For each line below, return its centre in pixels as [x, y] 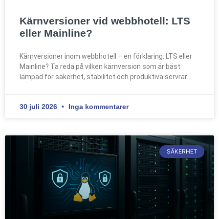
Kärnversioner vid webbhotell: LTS [105, 21]
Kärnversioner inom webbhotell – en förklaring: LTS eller [106, 56]
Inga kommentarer [98, 106]
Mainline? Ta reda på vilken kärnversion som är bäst [100, 66]
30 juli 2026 [39, 106]
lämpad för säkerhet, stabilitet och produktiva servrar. [104, 77]
